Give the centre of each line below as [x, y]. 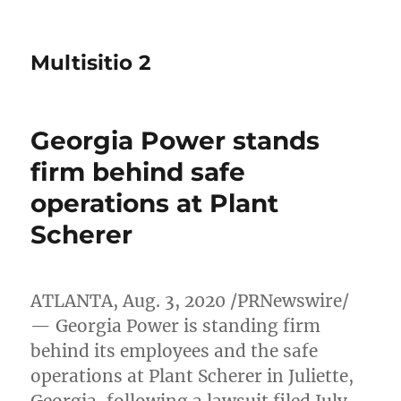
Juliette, [321, 376]
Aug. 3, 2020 [175, 301]
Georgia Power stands [175, 141]
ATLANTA [72, 301]
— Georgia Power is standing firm [176, 326]
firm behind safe [138, 172]
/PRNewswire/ [288, 301]
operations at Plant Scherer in [160, 376]
